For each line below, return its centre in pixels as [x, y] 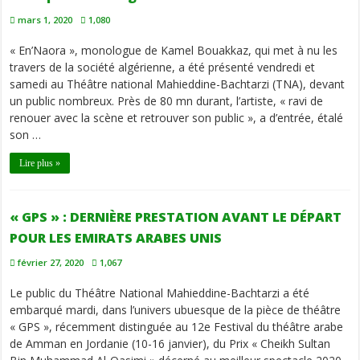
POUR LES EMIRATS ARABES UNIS [116, 238]
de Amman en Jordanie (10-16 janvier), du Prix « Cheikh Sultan [170, 344]
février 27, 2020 [51, 263]
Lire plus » [40, 164]
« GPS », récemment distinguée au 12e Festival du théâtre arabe [177, 327]
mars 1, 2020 [45, 20]
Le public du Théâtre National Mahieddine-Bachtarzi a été [160, 293]
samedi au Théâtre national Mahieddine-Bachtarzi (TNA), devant [178, 84]
